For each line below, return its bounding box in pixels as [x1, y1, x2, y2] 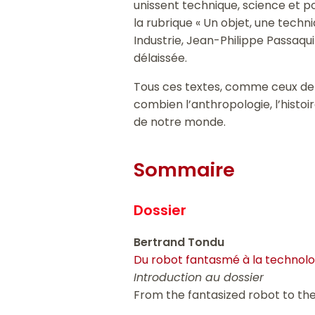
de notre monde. [134, 113, 226, 130]
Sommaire [134, 156, 236, 184]
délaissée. [134, 49, 188, 66]
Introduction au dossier [134, 269, 264, 286]
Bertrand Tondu [134, 234, 225, 251]
